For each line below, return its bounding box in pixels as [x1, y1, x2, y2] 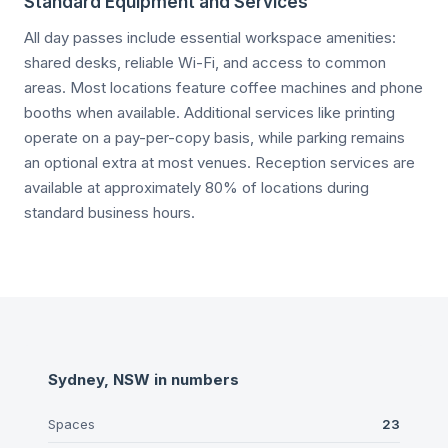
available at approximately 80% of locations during [24, 177, 369, 197]
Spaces [48, 415, 95, 432]
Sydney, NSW [48, 369, 150, 389]
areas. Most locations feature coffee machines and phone [24, 77, 423, 97]
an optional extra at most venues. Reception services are [24, 152, 415, 172]
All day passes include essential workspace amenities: [24, 27, 396, 47]
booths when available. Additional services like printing [24, 102, 395, 122]
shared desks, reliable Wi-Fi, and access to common [24, 52, 386, 72]
